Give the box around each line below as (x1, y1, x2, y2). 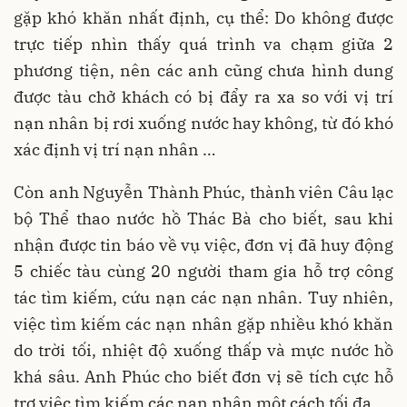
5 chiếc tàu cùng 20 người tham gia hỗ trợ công (14, 261, 393, 282)
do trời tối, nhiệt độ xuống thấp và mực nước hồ (14, 340, 393, 361)
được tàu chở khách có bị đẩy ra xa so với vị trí (14, 86, 393, 107)
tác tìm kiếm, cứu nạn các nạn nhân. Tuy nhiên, (14, 287, 393, 308)
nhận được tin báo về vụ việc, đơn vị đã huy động (14, 234, 393, 255)
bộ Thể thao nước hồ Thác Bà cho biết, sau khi (14, 208, 393, 229)
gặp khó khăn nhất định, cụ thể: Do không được (14, 7, 393, 28)
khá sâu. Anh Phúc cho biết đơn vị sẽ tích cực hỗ (14, 366, 393, 387)
